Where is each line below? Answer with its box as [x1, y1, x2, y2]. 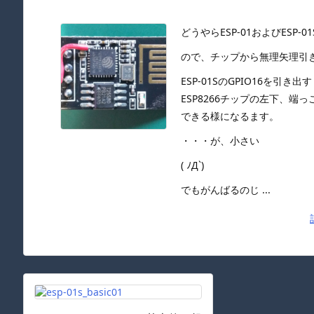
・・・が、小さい [181, 134, 259, 147]
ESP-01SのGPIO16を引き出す [181, 74, 312, 88]
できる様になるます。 [181, 109, 279, 123]
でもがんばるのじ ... [181, 183, 271, 196]
